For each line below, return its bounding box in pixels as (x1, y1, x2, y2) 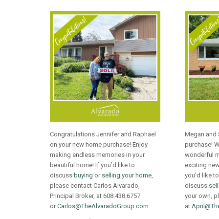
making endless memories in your (50, 151, 145, 158)
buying (74, 171, 93, 179)
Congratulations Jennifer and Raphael (50, 130, 156, 138)
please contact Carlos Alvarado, (50, 181, 140, 189)
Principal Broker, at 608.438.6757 (50, 192, 140, 199)
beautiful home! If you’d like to (50, 161, 135, 169)
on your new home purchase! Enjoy (50, 140, 148, 148)
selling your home (102, 171, 152, 179)
